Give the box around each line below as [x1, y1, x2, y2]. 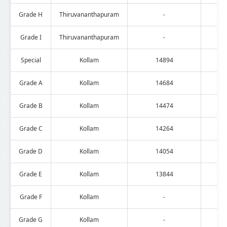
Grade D [19, 146, 43, 156]
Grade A [19, 78, 43, 87]
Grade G [19, 215, 43, 224]
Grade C [19, 124, 43, 133]
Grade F [19, 192, 42, 201]
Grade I [20, 32, 42, 42]
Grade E [19, 169, 42, 178]
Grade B [19, 101, 43, 110]
